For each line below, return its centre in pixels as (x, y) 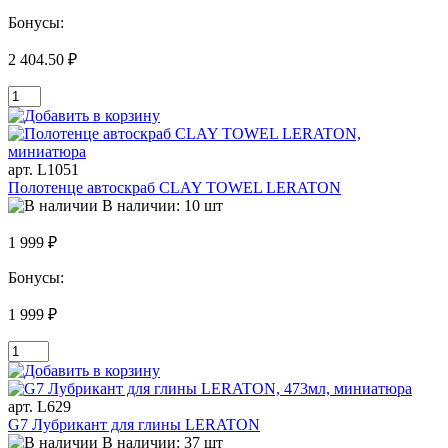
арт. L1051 (43, 170)
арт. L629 (39, 407)
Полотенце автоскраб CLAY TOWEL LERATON (174, 188)
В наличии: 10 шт (162, 206)
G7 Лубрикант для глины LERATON (134, 425)
